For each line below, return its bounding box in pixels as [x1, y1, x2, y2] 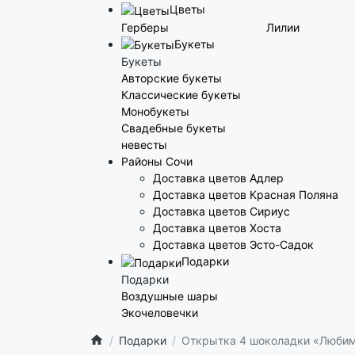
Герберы [120, 20, 169, 34]
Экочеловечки [120, 305, 198, 319]
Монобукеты [120, 105, 189, 119]
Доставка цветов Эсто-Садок [152, 238, 314, 252]
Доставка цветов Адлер [152, 171, 284, 185]
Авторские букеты [120, 71, 222, 86]
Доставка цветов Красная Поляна [152, 188, 338, 202]
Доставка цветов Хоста [152, 221, 281, 235]
